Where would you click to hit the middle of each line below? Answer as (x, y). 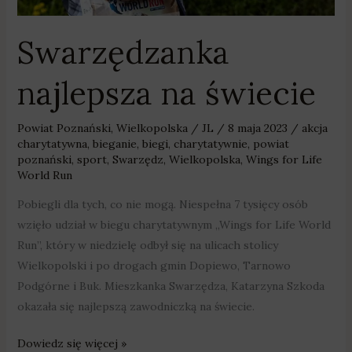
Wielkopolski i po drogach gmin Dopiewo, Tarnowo (154, 265)
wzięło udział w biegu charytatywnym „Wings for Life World (174, 224)
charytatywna (52, 143)
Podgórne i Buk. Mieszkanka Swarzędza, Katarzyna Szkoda (170, 286)
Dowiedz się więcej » (71, 343)
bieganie (114, 143)
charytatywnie (210, 143)
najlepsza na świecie (166, 93)
